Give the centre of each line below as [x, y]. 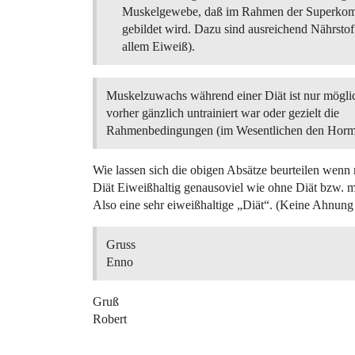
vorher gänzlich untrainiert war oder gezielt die [223, 113]
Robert [110, 319]
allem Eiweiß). [158, 46]
